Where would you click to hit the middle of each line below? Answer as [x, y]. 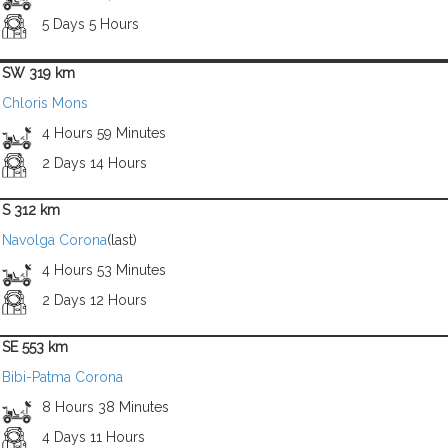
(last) [122, 240]
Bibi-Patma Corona [62, 377]
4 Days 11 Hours [93, 437]
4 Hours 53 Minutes [103, 270]
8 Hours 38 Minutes [105, 407]
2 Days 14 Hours [94, 163]
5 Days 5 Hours [90, 24]
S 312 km [31, 210]
